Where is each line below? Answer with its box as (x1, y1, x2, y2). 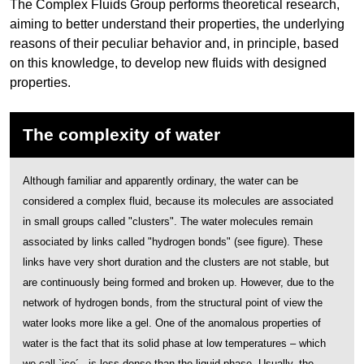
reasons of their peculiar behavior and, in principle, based (10, 36, 339, 50)
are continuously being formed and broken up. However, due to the (23, 275, 334, 288)
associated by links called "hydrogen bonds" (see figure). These (23, 235, 323, 248)
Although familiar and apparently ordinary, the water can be (23, 174, 298, 187)
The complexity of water (23, 124, 220, 144)
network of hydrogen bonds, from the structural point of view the (23, 296, 323, 309)
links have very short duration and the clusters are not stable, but (23, 255, 329, 268)
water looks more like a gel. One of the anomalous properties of (23, 316, 321, 329)
